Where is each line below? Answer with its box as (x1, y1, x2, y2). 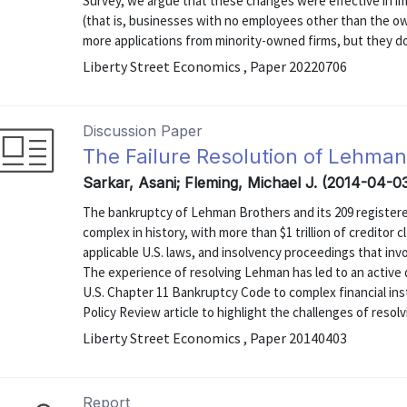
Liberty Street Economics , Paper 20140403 (83, 329, 348, 347)
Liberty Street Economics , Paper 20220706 (83, 57, 348, 75)
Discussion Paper (83, 122, 203, 140)
